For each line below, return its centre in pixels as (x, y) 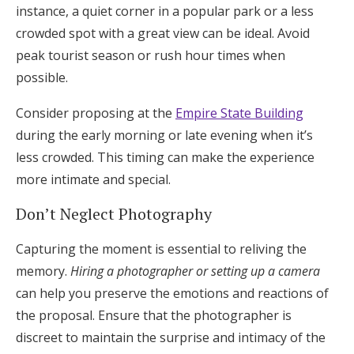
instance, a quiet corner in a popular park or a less (165, 11)
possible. (42, 77)
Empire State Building (239, 113)
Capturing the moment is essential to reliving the (161, 249)
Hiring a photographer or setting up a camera (195, 271)
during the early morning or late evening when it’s (164, 135)
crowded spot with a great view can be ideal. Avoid (163, 33)
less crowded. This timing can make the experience (165, 157)
